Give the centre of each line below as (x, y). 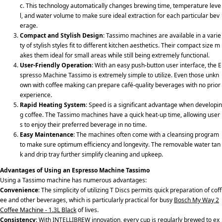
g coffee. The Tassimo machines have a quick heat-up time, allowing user (120, 114)
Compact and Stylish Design (61, 35)
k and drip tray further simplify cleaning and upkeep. (91, 154)
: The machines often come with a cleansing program (146, 134)
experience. (36, 95)
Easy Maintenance (47, 134)
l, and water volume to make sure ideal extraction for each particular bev (120, 15)
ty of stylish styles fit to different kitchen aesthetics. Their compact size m (120, 45)
